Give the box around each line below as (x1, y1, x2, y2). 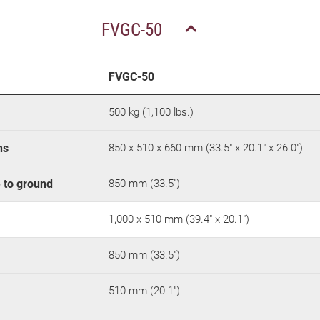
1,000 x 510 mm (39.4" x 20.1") (109, 212, 249, 226)
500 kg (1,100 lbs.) (109, 105, 194, 119)
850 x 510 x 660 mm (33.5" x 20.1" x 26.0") (109, 141, 303, 154)
